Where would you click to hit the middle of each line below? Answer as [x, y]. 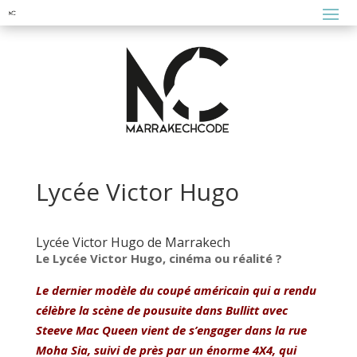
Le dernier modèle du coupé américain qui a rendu [176, 290]
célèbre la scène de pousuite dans [130, 310]
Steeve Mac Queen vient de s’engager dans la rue [171, 330]
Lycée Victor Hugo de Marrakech [133, 243]
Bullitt [242, 310]
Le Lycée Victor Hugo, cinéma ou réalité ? [159, 259]
